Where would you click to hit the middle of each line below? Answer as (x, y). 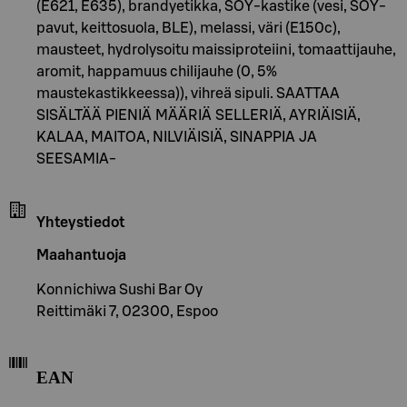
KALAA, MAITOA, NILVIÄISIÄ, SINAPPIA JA (177, 137)
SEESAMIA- (76, 159)
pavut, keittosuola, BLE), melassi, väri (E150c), (189, 28)
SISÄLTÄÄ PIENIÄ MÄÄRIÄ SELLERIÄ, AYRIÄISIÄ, (199, 115)
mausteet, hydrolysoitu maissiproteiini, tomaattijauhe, (216, 50)
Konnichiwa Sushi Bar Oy (119, 289)
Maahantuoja (81, 255)
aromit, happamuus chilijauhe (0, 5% (157, 71)
